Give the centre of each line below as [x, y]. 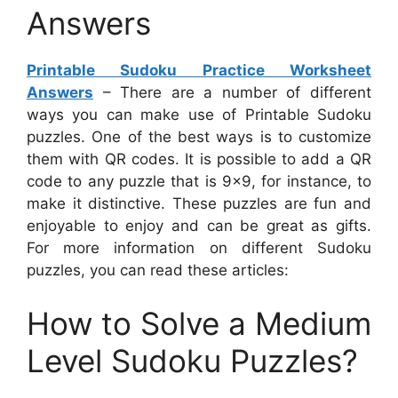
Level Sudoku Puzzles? [192, 360]
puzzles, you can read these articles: [158, 271]
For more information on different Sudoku [199, 248]
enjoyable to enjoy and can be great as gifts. [199, 226]
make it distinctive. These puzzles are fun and [199, 204]
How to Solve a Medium [199, 323]
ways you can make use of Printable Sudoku [199, 115]
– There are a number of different [232, 93]
